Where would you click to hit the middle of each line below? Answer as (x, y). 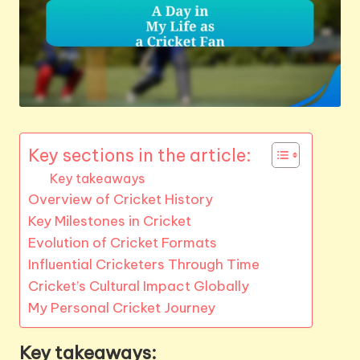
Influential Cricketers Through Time (144, 264)
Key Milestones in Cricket (110, 221)
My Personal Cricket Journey (122, 307)
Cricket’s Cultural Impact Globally (139, 286)
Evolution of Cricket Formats (123, 242)
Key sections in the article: (140, 155)
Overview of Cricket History (121, 199)
